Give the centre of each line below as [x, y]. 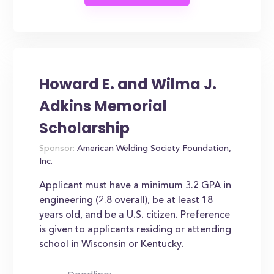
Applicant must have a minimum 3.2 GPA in [135, 186]
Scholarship [85, 128]
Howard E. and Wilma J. [128, 84]
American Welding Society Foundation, [153, 149]
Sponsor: [57, 149]
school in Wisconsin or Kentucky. [112, 245]
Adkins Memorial [103, 106]
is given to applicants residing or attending [135, 230]
